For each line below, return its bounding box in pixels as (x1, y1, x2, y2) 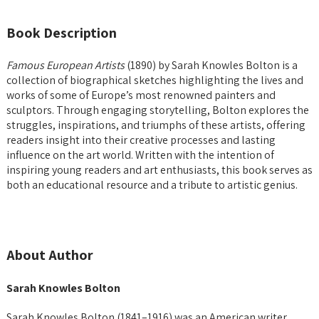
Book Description (6, 23, 117, 42)
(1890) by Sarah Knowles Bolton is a (125, 57, 298, 73)
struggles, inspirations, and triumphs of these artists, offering (6, 117, 305, 132)
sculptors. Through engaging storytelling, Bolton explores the (6, 102, 309, 117)
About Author (6, 245, 93, 264)
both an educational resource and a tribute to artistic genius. (6, 177, 298, 192)
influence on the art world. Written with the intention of (6, 147, 274, 162)
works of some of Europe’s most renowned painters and (6, 87, 276, 103)
